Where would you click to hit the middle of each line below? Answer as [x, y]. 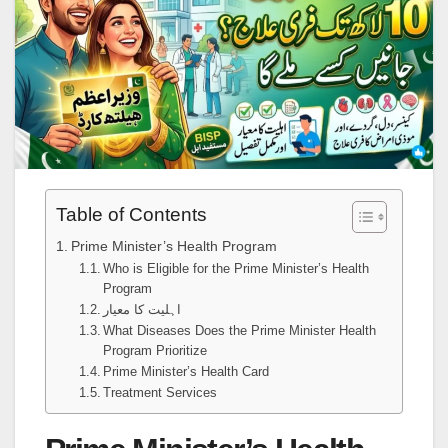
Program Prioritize [155, 350]
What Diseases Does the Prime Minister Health [240, 330]
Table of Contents [131, 214]
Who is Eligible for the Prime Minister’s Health [236, 268]
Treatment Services [160, 392]
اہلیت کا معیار [142, 309]
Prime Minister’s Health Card [186, 371]
